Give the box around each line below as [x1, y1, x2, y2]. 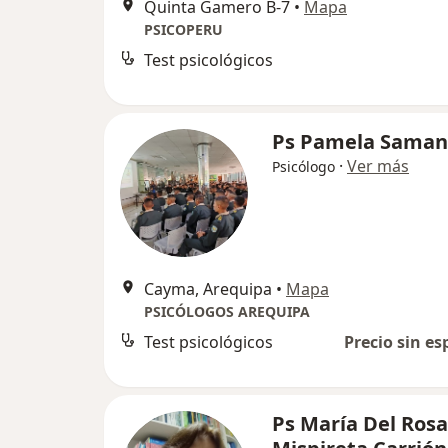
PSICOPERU [144, 20, 223, 40]
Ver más [347, 155, 409, 178]
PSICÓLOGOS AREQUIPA [144, 302, 310, 322]
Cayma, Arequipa [144, 278, 272, 301]
